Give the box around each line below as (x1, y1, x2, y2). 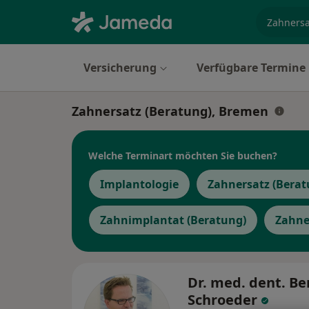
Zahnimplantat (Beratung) (100, 212, 246, 228)
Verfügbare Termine (197, 60, 306, 75)
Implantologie (100, 177, 179, 192)
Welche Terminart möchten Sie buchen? (88, 148, 277, 162)
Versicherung (83, 60, 157, 75)
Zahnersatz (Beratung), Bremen (72, 103, 268, 119)
